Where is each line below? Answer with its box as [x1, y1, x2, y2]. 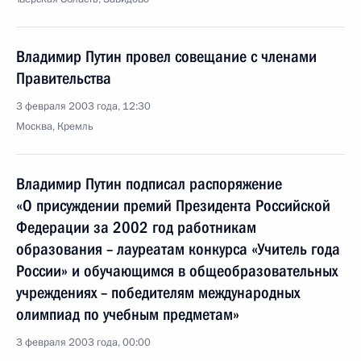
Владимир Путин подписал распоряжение [16, 174, 282, 193]
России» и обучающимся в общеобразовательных [16, 261, 338, 280]
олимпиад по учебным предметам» [16, 305, 239, 324]
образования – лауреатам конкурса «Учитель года [16, 239, 340, 259]
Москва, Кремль [16, 119, 93, 134]
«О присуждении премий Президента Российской [16, 196, 330, 215]
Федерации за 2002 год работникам [16, 218, 256, 237]
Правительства [16, 68, 111, 88]
